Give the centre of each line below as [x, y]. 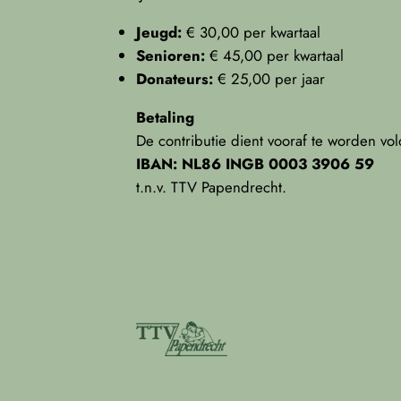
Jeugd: [159, 32]
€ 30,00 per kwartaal [251, 32]
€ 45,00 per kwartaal [274, 55]
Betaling [165, 117]
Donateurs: [175, 78]
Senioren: [171, 55]
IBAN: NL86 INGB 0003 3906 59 [255, 163]
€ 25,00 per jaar [269, 78]
